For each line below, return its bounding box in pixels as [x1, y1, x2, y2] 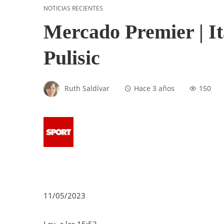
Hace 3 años [134, 83, 174, 93]
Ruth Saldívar [64, 83, 109, 93]
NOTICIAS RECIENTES [43, 4, 103, 13]
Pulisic [43, 46, 100, 69]
